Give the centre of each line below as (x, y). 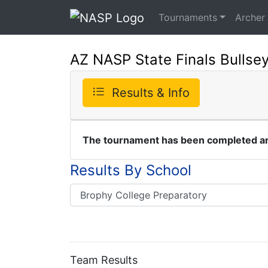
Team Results (104, 260)
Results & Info (151, 92)
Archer (250, 17)
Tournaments (188, 17)
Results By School (131, 170)
